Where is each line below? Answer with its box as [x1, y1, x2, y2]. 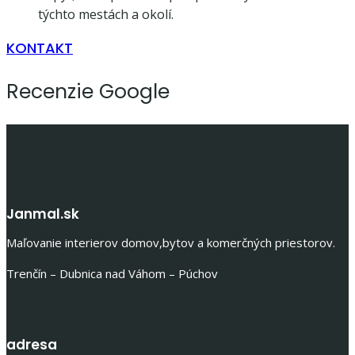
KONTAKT [6, 38, 73, 59]
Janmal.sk [6, 204, 79, 224]
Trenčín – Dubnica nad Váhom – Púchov [6, 265, 218, 282]
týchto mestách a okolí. [38, 6, 174, 24]
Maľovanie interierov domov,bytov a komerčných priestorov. [6, 235, 335, 251]
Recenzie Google [6, 78, 170, 106]
